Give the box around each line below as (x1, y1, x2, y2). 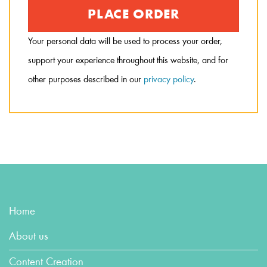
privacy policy (144, 75, 194, 85)
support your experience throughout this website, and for (28, 56, 228, 66)
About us (9, 231, 48, 243)
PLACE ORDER (88, 8, 179, 22)
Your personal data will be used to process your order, (28, 37, 222, 47)
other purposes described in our (28, 75, 144, 85)
